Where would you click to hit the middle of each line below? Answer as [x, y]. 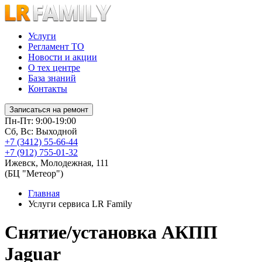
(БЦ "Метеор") [34, 173]
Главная [44, 193]
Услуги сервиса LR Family [80, 204]
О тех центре [54, 68]
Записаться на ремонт [49, 110]
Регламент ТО [56, 46]
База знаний [52, 78]
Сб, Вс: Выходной [41, 131]
